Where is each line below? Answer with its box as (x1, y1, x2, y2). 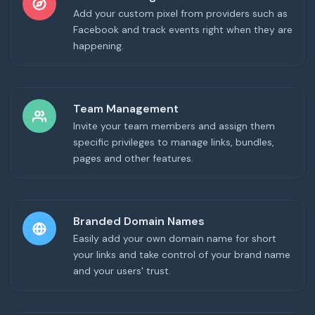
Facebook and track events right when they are (73, 23, 292, 37)
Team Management (73, 101, 179, 117)
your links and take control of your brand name (73, 248, 290, 262)
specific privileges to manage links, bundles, (73, 136, 274, 149)
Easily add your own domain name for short (73, 232, 276, 245)
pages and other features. (73, 152, 193, 165)
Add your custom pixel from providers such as (73, 7, 288, 20)
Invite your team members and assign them (73, 120, 275, 133)
